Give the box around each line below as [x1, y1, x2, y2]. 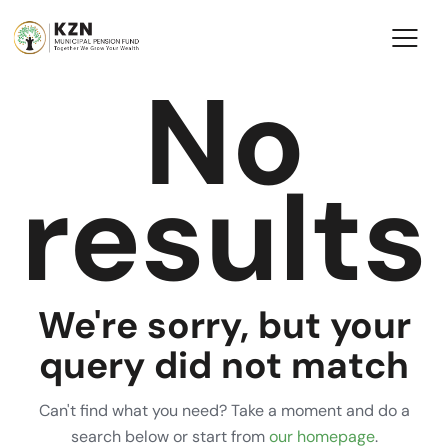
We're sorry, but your [37, 300, 411, 349]
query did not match [39, 340, 409, 389]
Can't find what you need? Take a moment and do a [38, 399, 410, 421]
